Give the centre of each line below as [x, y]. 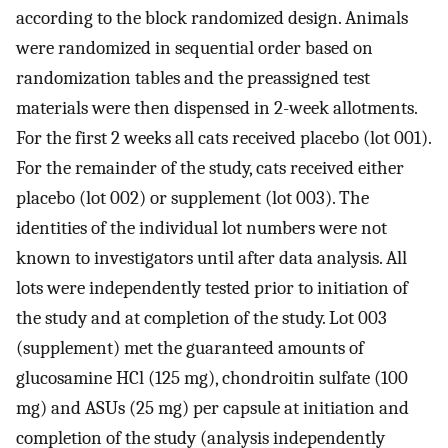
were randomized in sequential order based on [194, 47]
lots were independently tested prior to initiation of [212, 287]
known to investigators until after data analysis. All [211, 257]
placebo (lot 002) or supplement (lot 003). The [192, 197]
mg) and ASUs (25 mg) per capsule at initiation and [212, 407]
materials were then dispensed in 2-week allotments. [216, 107]
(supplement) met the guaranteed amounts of [190, 347]
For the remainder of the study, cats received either [210, 167]
